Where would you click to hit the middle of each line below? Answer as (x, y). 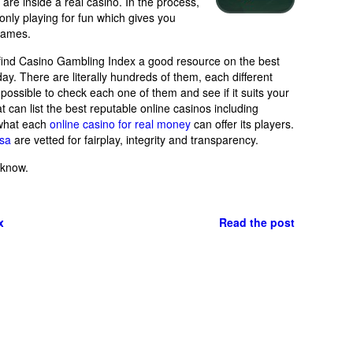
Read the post (257, 222)
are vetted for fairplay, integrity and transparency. (135, 139)
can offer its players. (242, 123)
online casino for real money (120, 123)
